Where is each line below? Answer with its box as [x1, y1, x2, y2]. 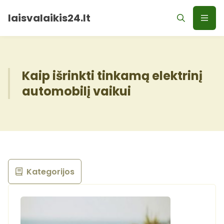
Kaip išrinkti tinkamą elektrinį [22, 67, 202, 84]
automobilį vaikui [22, 83, 131, 99]
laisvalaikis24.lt [8, 11, 90, 25]
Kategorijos [26, 165, 74, 177]
